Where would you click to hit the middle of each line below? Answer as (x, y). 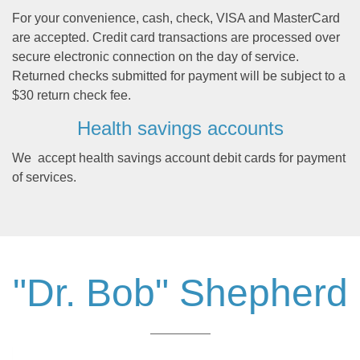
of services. (44, 178)
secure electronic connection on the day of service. (155, 57)
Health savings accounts (180, 129)
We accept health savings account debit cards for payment (179, 158)
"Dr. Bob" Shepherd (180, 293)
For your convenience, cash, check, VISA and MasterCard (176, 18)
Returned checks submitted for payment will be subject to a (179, 76)
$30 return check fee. (72, 96)
